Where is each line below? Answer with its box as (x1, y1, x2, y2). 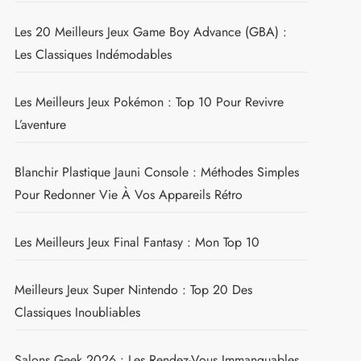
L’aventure (14, 114, 66, 134)
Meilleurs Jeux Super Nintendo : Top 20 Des (14, 280, 252, 299)
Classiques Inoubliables (14, 302, 140, 322)
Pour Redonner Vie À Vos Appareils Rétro (14, 185, 243, 204)
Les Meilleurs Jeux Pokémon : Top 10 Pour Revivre (14, 92, 284, 111)
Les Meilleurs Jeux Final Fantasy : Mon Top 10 (14, 232, 259, 251)
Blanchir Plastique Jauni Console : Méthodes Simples (14, 162, 299, 181)
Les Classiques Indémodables (14, 44, 172, 64)
